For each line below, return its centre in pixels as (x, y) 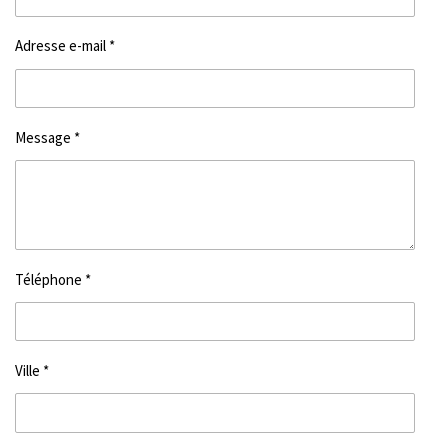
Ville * (32, 371)
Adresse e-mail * (65, 46)
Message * (47, 137)
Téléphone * (53, 279)
